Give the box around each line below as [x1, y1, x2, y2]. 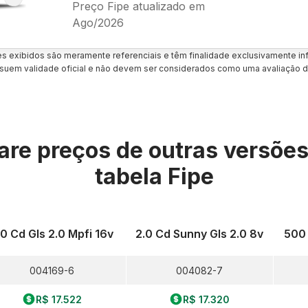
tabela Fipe [94, 163, 214, 190]
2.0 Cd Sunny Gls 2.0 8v [135, 227, 264, 241]
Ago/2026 [71, 15, 124, 30]
